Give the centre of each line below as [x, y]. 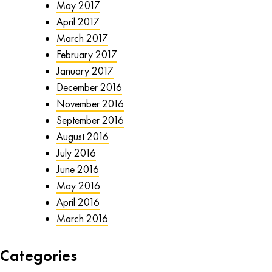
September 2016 [90, 121]
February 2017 [87, 55]
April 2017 [78, 22]
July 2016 [76, 153]
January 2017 [85, 71]
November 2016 [90, 104]
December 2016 [89, 88]
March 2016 [82, 219]
